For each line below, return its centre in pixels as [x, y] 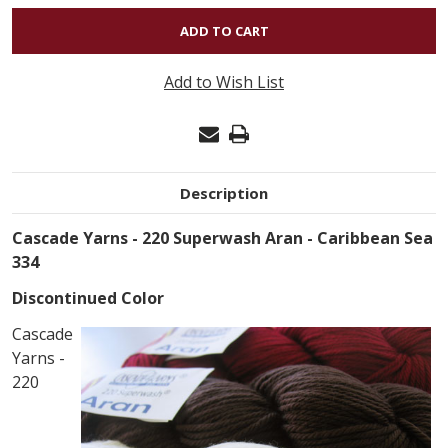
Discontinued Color [88, 297]
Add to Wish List [224, 81]
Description [224, 192]
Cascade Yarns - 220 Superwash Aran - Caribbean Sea [222, 237]
